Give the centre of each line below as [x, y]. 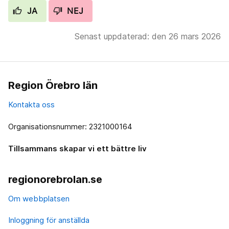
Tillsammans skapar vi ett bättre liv [77, 148]
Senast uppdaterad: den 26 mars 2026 [148, 36]
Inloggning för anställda [49, 220]
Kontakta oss [31, 104]
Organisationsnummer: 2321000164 [70, 126]
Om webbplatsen [39, 198]
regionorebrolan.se [55, 179]
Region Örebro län [53, 85]
